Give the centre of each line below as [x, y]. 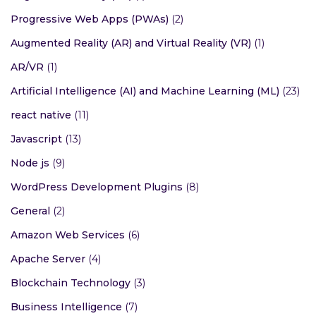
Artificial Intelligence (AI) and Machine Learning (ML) [145, 91]
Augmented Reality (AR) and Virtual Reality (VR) [131, 43]
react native [41, 115]
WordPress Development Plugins [97, 187]
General [30, 211]
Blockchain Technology [71, 283]
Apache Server [48, 259]
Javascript [36, 139]
